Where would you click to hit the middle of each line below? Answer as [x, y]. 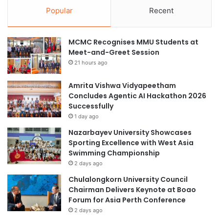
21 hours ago [91, 62]
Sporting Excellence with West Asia [131, 142]
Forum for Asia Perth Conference [127, 200]
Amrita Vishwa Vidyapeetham [122, 85]
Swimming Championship [114, 153]
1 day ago [87, 116]
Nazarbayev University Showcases [130, 132]
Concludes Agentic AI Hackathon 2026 [137, 96]
